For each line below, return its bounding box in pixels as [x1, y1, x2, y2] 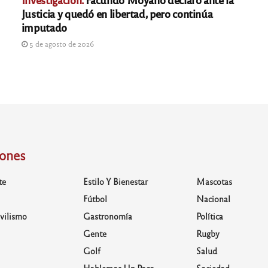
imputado [21, 20, 67, 35]
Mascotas [196, 176, 233, 187]
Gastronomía [83, 211, 132, 222]
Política [196, 211, 224, 222]
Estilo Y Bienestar [83, 176, 148, 187]
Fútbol [83, 193, 107, 205]
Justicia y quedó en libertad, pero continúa [21, 6, 213, 21]
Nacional [196, 193, 231, 205]
